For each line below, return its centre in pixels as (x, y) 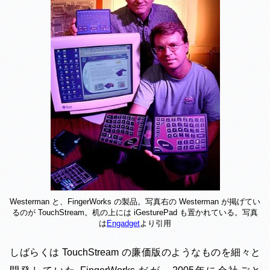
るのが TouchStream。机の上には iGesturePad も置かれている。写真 (135, 213)
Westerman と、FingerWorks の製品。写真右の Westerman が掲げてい (135, 202)
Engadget (123, 224)
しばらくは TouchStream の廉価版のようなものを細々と (135, 253)
